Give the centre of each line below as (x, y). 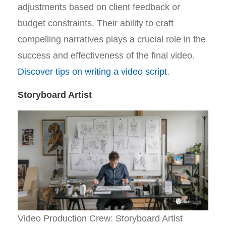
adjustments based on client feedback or (99, 7)
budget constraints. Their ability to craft (96, 23)
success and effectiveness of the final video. (106, 55)
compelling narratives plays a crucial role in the (112, 39)
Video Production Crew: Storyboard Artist (100, 218)
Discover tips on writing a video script (92, 72)
